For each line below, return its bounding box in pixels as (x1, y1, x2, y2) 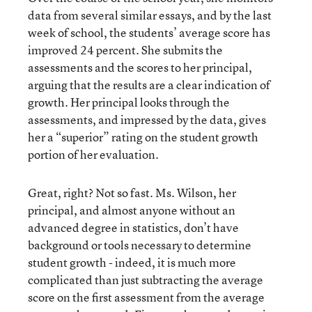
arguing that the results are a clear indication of (28, 77, 270, 93)
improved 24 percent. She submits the (28, 42, 223, 58)
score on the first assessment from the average (28, 289, 265, 305)
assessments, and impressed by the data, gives (28, 111, 266, 127)
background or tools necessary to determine (28, 237, 251, 253)
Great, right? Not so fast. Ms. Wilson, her (28, 185, 236, 201)
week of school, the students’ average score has (28, 24, 270, 40)
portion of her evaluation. (28, 146, 159, 162)
